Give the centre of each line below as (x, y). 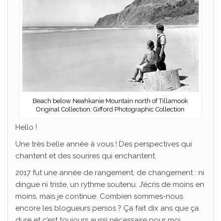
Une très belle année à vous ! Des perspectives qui (104, 144)
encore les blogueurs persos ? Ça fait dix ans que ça (107, 208)
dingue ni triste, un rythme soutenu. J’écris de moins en (110, 185)
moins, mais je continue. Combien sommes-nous (99, 197)
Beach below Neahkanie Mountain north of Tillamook (110, 101)
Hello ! (26, 128)
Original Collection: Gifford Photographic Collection (110, 110)
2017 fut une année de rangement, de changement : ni (110, 173)
